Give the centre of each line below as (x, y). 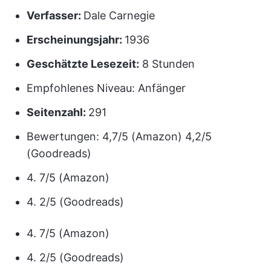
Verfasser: (55, 16)
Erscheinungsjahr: (76, 40)
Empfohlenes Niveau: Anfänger (106, 88)
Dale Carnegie (119, 16)
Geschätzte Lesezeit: (83, 64)
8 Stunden (167, 64)
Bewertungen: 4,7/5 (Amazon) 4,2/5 (119, 137)
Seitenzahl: (57, 113)
